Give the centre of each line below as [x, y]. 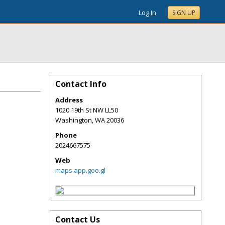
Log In [147, 13]
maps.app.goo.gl [80, 170]
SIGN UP [184, 13]
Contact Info [81, 84]
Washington [74, 120]
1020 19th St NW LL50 [87, 110]
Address [69, 100]
